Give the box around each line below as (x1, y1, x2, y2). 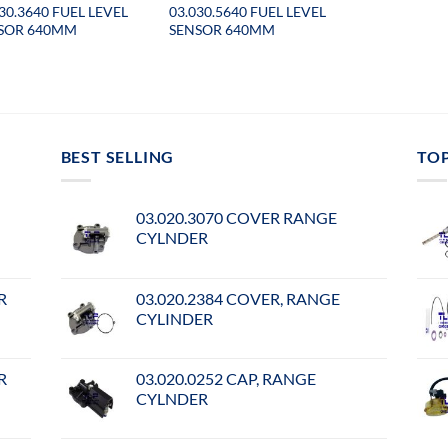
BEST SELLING (60, 146, 175, 166)
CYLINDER (135, 309, 213, 329)
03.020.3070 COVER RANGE (135, 208, 337, 228)
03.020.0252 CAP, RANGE (135, 369, 316, 389)
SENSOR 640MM (169, 21, 276, 39)
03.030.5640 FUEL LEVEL (169, 3, 327, 21)
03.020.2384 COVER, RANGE (135, 289, 340, 309)
